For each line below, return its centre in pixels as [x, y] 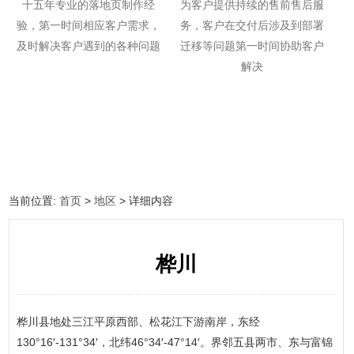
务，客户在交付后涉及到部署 [252, 25]
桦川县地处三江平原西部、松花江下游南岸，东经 [138, 321]
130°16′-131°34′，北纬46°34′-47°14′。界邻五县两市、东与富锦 [174, 342]
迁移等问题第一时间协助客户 [252, 46]
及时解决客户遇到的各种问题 [89, 46]
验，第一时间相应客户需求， [89, 25]
